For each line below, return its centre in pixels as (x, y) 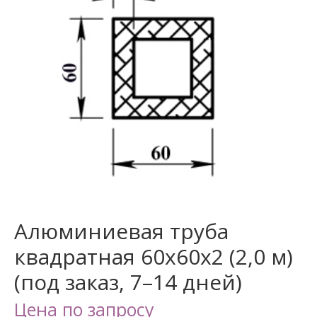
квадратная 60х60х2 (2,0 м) (153, 257)
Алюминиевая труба (121, 231)
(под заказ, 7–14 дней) (128, 282)
